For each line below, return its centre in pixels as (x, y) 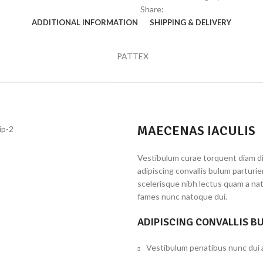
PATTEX (133, 56)
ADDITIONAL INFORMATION (85, 22)
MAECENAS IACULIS (196, 131)
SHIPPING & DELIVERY (190, 22)
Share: (152, 9)
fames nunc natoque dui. (182, 196)
